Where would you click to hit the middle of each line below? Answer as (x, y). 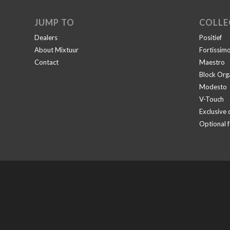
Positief (210, 37)
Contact (46, 62)
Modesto (213, 87)
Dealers (46, 37)
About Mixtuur (56, 50)
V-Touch (211, 99)
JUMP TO (54, 22)
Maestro (212, 62)
